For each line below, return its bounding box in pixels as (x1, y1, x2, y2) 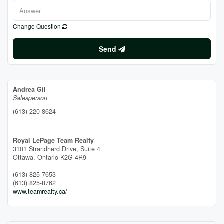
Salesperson (13, 93, 47, 102)
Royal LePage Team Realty (13, 136, 94, 145)
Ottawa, (13, 153, 37, 162)
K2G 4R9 (60, 153, 86, 162)
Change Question (13, 22, 62, 30)
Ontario (37, 153, 58, 162)
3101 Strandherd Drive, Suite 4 (13, 144, 100, 153)
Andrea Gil (13, 85, 46, 94)
